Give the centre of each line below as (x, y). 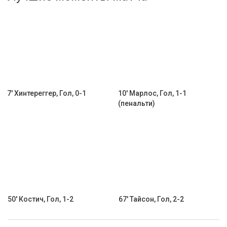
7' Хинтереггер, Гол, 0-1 (47, 93)
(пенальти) (137, 103)
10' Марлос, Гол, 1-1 (152, 93)
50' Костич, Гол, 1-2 (41, 199)
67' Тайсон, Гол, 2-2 (151, 199)
